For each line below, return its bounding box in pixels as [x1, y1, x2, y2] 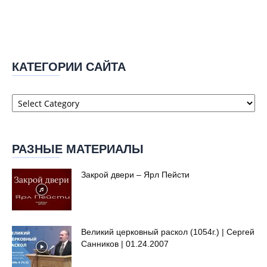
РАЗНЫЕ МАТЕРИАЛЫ [12, 142, 144, 156]
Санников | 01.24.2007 [81, 239, 169, 249]
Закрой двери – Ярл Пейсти [81, 170, 190, 180]
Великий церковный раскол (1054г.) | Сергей [81, 227, 254, 237]
